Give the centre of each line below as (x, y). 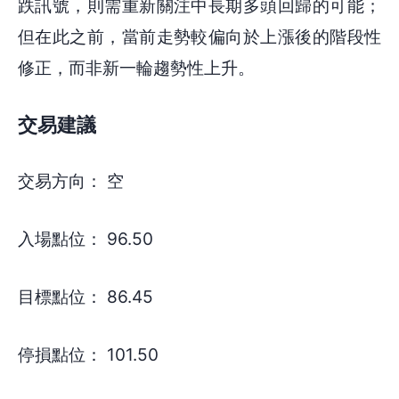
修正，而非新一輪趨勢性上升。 (136, 67)
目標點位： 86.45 (85, 297)
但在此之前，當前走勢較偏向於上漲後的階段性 (199, 36)
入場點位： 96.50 (85, 239)
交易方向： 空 (71, 181)
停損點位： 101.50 (88, 354)
